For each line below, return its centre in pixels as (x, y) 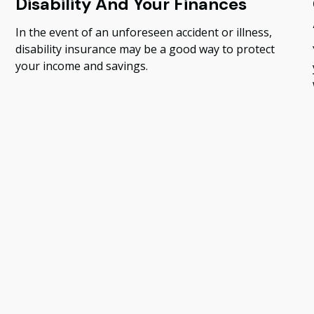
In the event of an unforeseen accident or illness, (144, 33)
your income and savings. (82, 66)
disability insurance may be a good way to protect (145, 49)
